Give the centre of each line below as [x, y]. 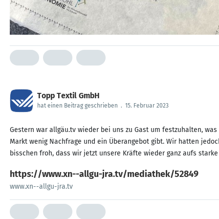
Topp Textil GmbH [68, 96]
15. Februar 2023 [147, 106]
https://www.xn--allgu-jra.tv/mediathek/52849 [104, 174]
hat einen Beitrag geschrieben [77, 106]
